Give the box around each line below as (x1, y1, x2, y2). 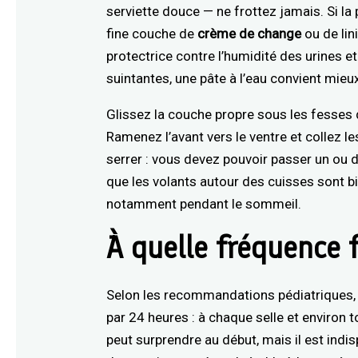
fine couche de (106, 25, 198, 42)
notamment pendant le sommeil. (106, 195, 302, 212)
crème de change (197, 25, 302, 42)
